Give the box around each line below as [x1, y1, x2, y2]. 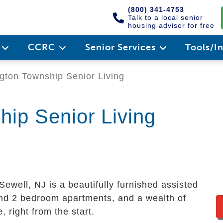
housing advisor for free [128, 21, 215, 29]
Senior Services [85, 42, 158, 53]
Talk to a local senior [128, 13, 203, 21]
